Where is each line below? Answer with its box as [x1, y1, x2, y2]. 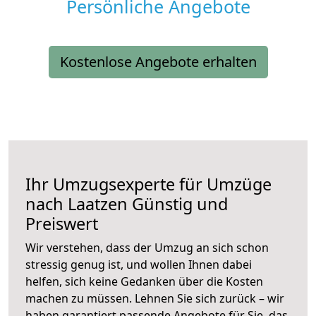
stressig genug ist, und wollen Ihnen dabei [25, 257, 252, 273]
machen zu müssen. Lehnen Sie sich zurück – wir [25, 291, 284, 307]
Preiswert [25, 212, 98, 236]
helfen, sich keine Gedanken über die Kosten [25, 274, 263, 290]
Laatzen [68, 193, 128, 216]
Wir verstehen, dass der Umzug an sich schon [25, 240, 269, 256]
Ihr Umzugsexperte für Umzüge [25, 173, 272, 196]
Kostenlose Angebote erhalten [59, 52, 257, 72]
